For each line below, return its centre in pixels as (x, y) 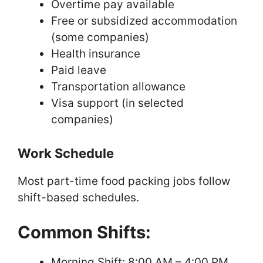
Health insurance (96, 54)
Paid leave (79, 70)
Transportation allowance (118, 87)
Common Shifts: (84, 232)
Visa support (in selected (117, 103)
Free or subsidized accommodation (144, 21)
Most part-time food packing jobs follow (124, 181)
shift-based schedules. (78, 197)
